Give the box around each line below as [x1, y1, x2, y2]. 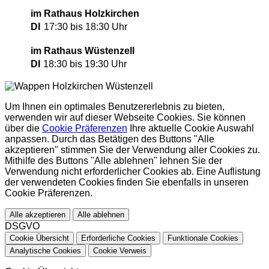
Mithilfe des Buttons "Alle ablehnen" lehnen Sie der [5, 156, 222, 166]
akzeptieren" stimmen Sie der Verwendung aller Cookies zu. [5, 145, 260, 156]
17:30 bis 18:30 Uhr [44, 22, 127, 32]
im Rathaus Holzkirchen [31, 8, 139, 19]
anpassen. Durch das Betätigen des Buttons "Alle [5, 134, 214, 145]
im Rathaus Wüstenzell [31, 46, 134, 56]
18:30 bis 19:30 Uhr [43, 59, 127, 70]
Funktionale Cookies [168, 234, 238, 243]
